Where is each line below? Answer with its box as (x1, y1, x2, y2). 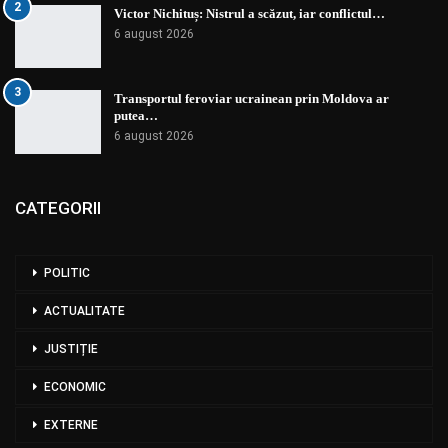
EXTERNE (44, 417, 98, 432)
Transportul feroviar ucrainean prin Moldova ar (114, 91, 389, 107)
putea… (114, 108, 158, 124)
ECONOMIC (44, 379, 106, 394)
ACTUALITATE (44, 303, 125, 318)
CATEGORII (15, 197, 101, 218)
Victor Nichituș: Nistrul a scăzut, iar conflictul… (114, 5, 385, 21)
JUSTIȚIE (44, 341, 98, 356)
